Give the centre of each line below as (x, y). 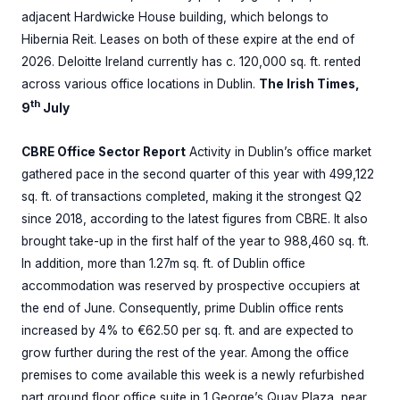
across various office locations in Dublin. (140, 83)
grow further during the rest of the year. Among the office (185, 353)
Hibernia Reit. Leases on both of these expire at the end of (188, 39)
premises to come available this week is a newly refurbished (193, 375)
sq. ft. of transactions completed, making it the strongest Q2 (192, 197)
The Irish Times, (309, 83)
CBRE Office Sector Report (104, 152)
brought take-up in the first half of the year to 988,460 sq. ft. (195, 242)
